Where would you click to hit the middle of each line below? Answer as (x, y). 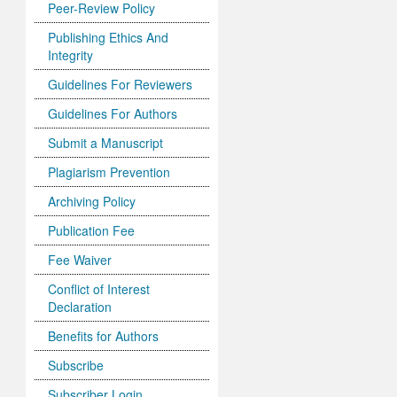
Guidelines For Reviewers (121, 85)
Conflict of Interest (99, 289)
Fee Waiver (80, 260)
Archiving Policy (92, 202)
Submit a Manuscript (106, 143)
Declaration (80, 307)
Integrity (71, 55)
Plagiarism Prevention (109, 172)
